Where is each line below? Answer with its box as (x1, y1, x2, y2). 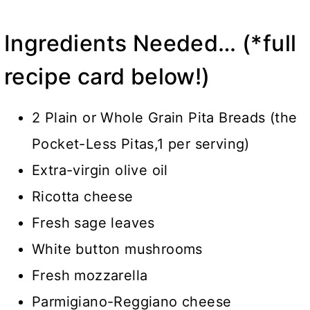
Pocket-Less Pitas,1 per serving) (32, 135, 250, 152)
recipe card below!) (4, 62, 210, 90)
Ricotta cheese (32, 188, 134, 205)
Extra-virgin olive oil (32, 161, 168, 179)
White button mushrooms (32, 240, 203, 257)
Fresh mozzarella (32, 266, 148, 284)
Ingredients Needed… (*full (4, 29, 297, 57)
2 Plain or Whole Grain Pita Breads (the (32, 109, 298, 126)
